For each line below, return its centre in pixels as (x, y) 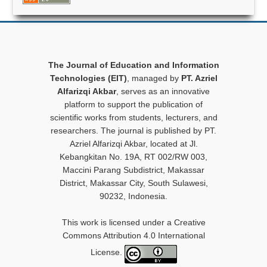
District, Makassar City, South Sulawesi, (133, 183)
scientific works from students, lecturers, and (133, 118)
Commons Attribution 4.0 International (133, 236)
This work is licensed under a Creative (133, 223)
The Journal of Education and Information (133, 65)
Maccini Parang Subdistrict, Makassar (133, 170)
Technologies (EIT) (88, 78)
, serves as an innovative (163, 91)
